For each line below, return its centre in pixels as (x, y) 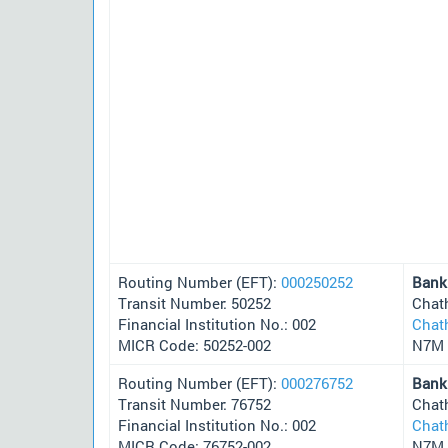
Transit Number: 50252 (194, 302)
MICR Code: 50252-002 (194, 344)
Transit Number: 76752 (194, 403)
